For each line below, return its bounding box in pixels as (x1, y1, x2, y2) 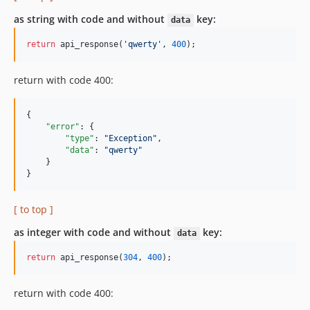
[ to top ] (14, 203, 53, 217)
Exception (109, 134, 152, 144)
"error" (46, 122, 80, 132)
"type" (65, 134, 94, 144)
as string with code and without (14, 12, 167, 26)
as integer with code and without (14, 226, 174, 239)
